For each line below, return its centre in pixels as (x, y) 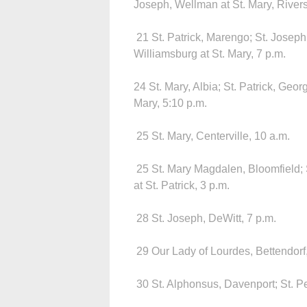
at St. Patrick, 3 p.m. (182, 185)
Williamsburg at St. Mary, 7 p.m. (210, 53)
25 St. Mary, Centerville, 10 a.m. (212, 136)
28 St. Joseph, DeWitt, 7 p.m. (205, 218)
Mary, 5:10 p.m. (170, 103)
